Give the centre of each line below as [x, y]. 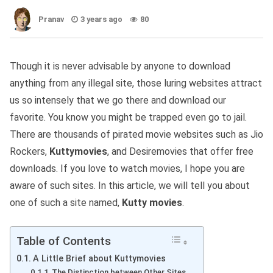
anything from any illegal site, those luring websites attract [136, 83]
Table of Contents [64, 241]
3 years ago [101, 19]
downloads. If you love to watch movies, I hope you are [127, 169]
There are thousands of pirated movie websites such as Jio [136, 135]
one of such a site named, [66, 203]
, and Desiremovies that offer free [180, 152]
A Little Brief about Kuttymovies [99, 259]
